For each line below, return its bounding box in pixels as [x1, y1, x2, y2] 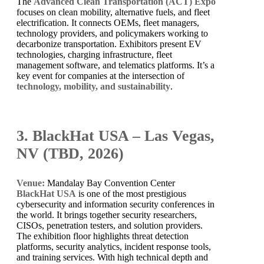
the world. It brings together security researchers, [16, 209, 197, 220]
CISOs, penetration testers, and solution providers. [16, 220, 203, 230]
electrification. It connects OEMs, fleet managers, [16, 17, 199, 28]
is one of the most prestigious [76, 188, 186, 199]
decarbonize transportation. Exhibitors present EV [16, 38, 202, 49]
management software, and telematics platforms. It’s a [16, 60, 214, 70]
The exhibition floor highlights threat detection [16, 230, 189, 241]
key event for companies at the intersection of [16, 70, 184, 81]
